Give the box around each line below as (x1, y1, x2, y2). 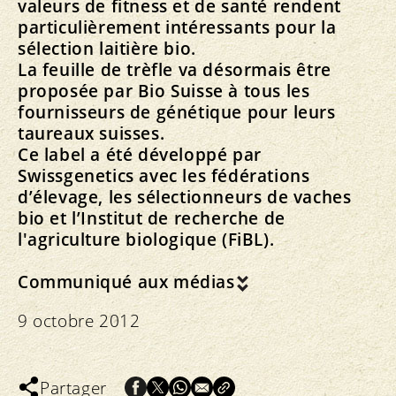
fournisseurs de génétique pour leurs (18, 100, 336, 124)
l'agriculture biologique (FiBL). (18, 227, 275, 251)
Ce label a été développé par (18, 142, 262, 166)
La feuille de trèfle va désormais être (18, 57, 331, 81)
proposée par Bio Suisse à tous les (18, 79, 310, 103)
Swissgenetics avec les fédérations (18, 164, 310, 187)
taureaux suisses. (18, 121, 165, 145)
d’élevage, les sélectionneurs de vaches (18, 185, 352, 209)
